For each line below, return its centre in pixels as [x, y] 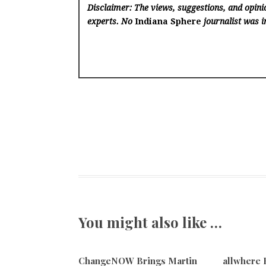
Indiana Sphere [168, 22]
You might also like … [150, 222]
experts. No [111, 22]
